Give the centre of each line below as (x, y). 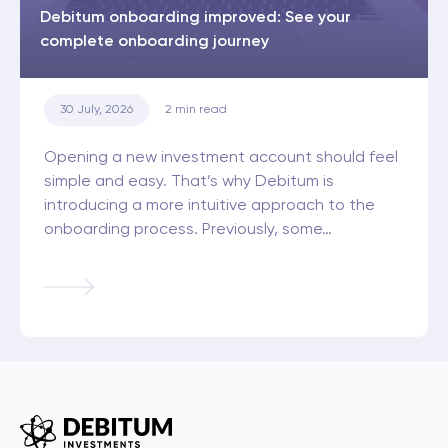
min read (201, 110)
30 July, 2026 (96, 110)
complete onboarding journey (154, 42)
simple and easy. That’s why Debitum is (189, 182)
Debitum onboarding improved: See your (195, 18)
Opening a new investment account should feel (221, 158)
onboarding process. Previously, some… (188, 230)
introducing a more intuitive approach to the (209, 206)
